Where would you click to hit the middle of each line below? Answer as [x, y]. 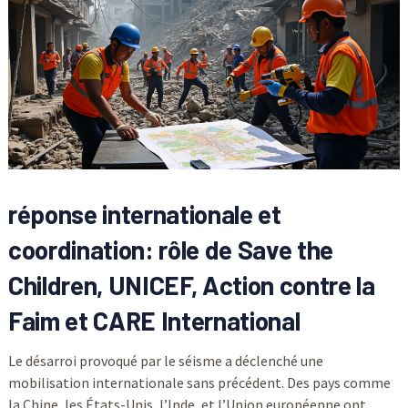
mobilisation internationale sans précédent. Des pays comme [199, 383]
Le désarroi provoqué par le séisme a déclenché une [165, 361]
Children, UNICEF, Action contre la [191, 286]
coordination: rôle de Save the [170, 250]
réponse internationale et [144, 214]
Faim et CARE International [154, 321]
